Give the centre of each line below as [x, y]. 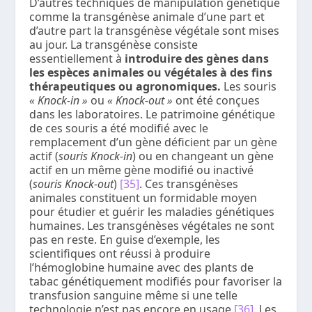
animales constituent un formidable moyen [143, 198]
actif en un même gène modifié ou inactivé [142, 170]
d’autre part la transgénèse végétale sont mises [155, 31]
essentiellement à [76, 59]
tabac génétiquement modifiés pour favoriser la [156, 282]
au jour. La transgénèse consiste [114, 45]
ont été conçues [217, 101]
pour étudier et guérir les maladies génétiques [152, 212]
